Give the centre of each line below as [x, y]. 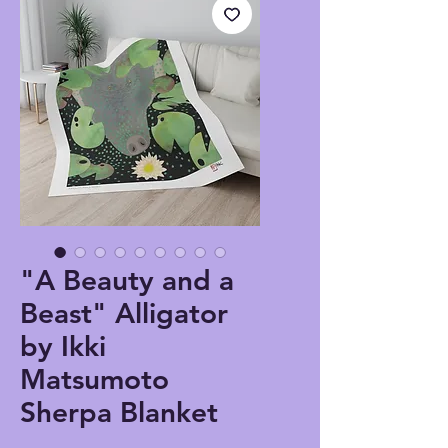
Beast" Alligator [124, 313]
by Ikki [63, 346]
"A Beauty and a [127, 280]
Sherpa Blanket [119, 412]
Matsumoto [94, 379]
